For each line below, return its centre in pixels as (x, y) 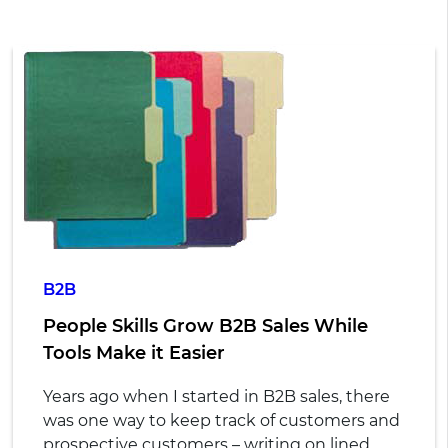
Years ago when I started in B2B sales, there (216, 397)
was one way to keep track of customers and (221, 421)
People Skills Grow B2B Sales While (205, 326)
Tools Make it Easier (133, 353)
